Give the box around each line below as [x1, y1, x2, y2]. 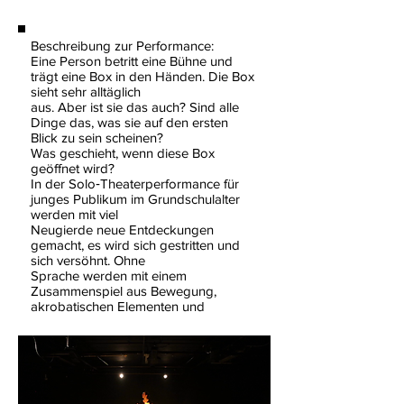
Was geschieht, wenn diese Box [31, 145, 215, 161]
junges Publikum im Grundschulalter [31, 191, 240, 207]
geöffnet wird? [31, 161, 115, 176]
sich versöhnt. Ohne [31, 252, 145, 268]
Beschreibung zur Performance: [31, 38, 214, 53]
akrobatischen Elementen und [31, 298, 205, 314]
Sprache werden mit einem [31, 268, 187, 283]
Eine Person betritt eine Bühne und [31, 53, 233, 69]
